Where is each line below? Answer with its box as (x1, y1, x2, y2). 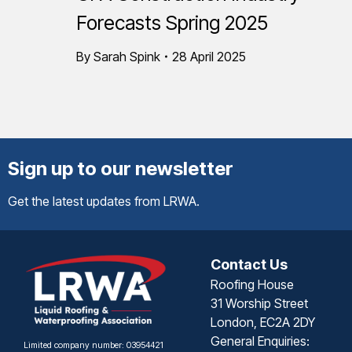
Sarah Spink (93, 49, 160, 64)
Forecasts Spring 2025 (76, 11, 268, 35)
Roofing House (211, 277, 294, 292)
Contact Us (211, 256, 288, 273)
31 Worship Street (211, 295, 308, 311)
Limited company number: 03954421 (24, 339, 163, 350)
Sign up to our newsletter (8, 157, 233, 180)
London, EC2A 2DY (211, 314, 315, 330)
